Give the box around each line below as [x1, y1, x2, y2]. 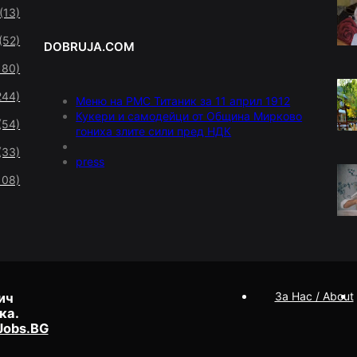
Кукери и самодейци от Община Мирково [76, 109, 303, 124]
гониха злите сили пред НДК [76, 124, 232, 139]
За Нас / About [274, 289, 354, 304]
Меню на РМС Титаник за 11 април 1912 [76, 94, 291, 108]
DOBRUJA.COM [44, 39, 135, 55]
